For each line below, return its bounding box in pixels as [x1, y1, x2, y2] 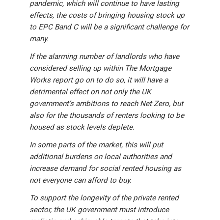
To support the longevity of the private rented [29, 193, 179, 203]
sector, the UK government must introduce [29, 205, 169, 215]
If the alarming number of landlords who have [29, 52, 179, 61]
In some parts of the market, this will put [29, 140, 163, 150]
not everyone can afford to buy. [29, 176, 132, 185]
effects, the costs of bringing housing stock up [29, 11, 185, 20]
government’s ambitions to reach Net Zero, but [29, 99, 183, 109]
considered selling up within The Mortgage [29, 64, 171, 73]
